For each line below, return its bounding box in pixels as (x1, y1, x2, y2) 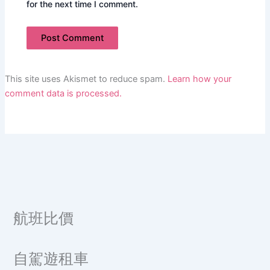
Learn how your (167, 73, 231, 84)
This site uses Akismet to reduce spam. (4, 73, 168, 84)
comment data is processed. (4, 87, 122, 99)
